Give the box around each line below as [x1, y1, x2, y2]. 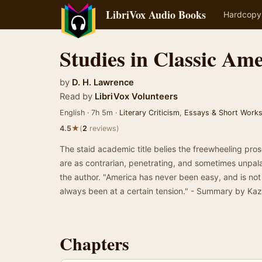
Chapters [60, 230, 129, 256]
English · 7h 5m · [60, 108, 119, 117]
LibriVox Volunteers [92, 91, 178, 102]
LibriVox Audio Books [106, 7, 206, 22]
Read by [60, 91, 92, 102]
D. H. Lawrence [72, 77, 134, 88]
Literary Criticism [119, 108, 180, 117]
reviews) [87, 124, 119, 133]
